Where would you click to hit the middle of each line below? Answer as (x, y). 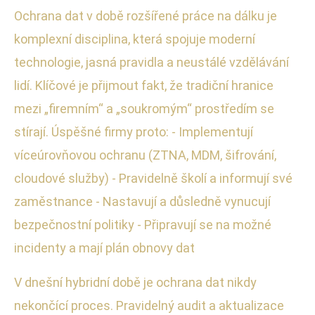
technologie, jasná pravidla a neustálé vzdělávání (152, 62)
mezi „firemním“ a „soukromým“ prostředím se (144, 108)
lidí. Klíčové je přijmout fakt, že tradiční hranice (144, 85)
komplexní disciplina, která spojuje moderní (135, 39)
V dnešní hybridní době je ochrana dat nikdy (135, 282)
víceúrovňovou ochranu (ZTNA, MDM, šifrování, (145, 155)
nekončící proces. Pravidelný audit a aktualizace (149, 305)
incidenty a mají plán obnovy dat (104, 247)
